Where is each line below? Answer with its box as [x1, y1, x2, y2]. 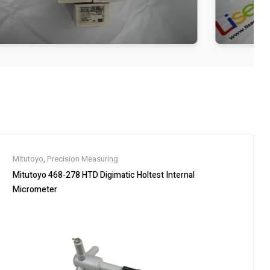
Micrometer [13, 183, 57, 196]
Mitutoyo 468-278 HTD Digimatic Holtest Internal [13, 169, 195, 181]
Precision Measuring [47, 153, 118, 165]
